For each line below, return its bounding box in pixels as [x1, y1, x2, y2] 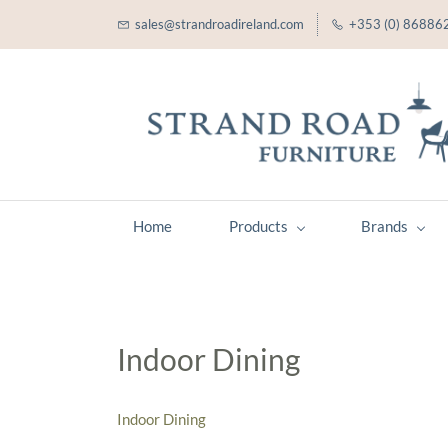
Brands [361, 217, 408, 235]
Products [229, 217, 288, 235]
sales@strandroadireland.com [135, 16, 304, 32]
